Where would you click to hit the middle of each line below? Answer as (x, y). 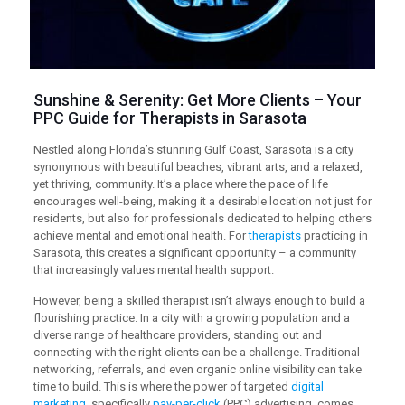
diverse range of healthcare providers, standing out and (177, 334)
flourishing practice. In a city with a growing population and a (191, 317)
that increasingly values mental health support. (153, 269)
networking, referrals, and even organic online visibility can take (197, 369)
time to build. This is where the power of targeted (162, 386)
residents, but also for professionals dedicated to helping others (202, 218)
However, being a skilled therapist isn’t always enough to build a (199, 300)
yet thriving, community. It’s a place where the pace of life (180, 184)
